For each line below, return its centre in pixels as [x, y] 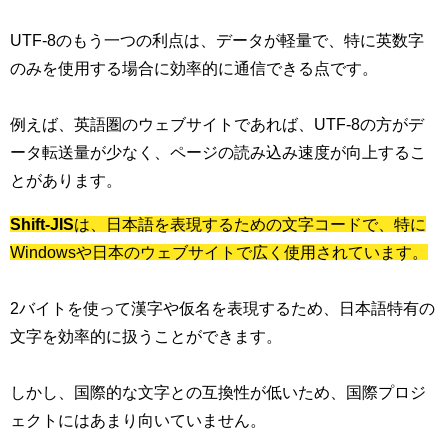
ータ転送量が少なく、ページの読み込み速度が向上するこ [218, 151]
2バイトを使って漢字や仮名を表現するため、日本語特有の [222, 307]
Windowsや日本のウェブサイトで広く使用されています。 [219, 251]
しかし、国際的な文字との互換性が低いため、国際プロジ [218, 391]
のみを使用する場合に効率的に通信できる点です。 [194, 67]
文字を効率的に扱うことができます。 [146, 335]
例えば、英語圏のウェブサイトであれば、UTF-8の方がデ [217, 123]
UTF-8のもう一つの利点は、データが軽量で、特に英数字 [217, 39]
